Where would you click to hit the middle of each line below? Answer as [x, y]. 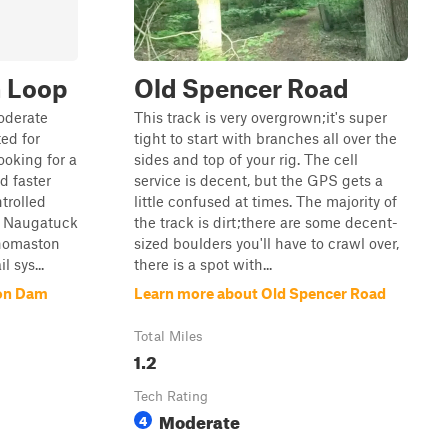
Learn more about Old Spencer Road [260, 293]
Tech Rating [171, 396]
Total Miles [168, 336]
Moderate [199, 419]
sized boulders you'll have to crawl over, [266, 243]
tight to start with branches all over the [265, 138]
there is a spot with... [203, 264]
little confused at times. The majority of [265, 201]
